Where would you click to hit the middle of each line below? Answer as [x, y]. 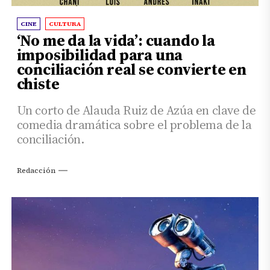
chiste [38, 83]
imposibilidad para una [100, 55]
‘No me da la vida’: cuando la [116, 40]
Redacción [36, 170]
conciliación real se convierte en [132, 69]
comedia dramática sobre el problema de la [134, 124]
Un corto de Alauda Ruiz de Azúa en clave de [136, 110]
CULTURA [64, 24]
